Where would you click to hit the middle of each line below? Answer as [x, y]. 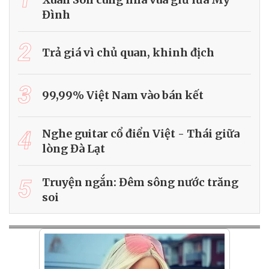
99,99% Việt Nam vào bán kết [123, 95]
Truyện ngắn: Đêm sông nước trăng [140, 182]
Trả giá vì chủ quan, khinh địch [128, 53]
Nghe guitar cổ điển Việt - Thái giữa [141, 133]
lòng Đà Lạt [74, 148]
